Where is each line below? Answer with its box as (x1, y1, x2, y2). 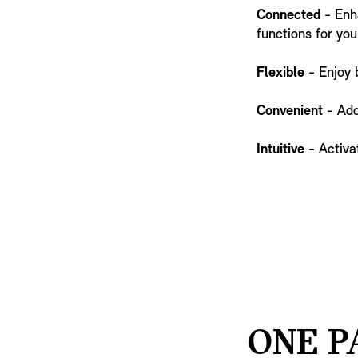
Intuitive (256, 142, 304, 157)
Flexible (256, 66, 304, 81)
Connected (256, 8, 320, 23)
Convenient (256, 104, 323, 119)
